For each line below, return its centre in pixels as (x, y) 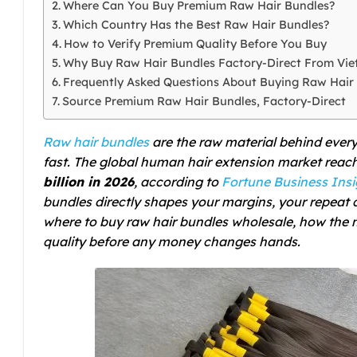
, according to (176, 181)
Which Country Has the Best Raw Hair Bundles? (196, 24)
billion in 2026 (88, 181)
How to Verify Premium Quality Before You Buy (195, 43)
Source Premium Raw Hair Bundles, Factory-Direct (204, 101)
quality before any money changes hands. (172, 241)
